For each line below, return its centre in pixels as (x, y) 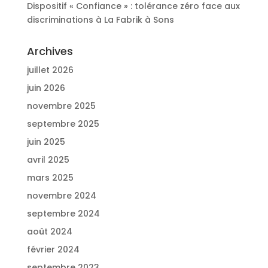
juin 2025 (46, 141)
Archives (50, 51)
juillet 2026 (50, 70)
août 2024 (49, 231)
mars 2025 (50, 177)
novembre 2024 (61, 195)
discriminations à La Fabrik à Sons (100, 19)
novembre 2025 (61, 106)
